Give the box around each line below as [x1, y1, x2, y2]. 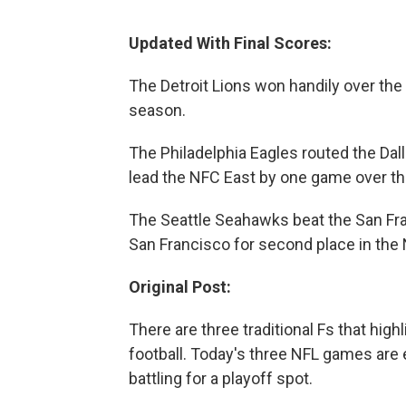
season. [129, 101, 186, 121]
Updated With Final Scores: [129, 34, 332, 53]
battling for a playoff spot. [129, 369, 313, 389]
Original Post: [129, 277, 231, 297]
